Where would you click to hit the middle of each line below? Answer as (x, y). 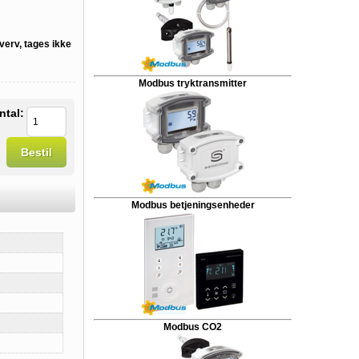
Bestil (37, 152)
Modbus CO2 (193, 327)
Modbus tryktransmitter (193, 83)
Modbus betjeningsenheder (193, 205)
